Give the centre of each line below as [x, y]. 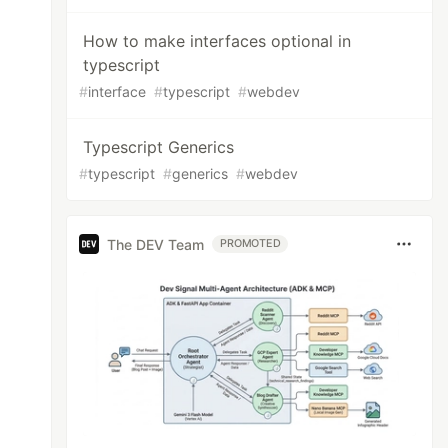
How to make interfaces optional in [217, 41]
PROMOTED [250, 243]
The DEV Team [156, 244]
